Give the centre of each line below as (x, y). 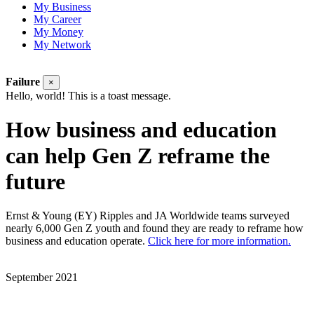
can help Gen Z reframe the (138, 156)
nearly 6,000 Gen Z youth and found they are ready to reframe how (155, 228)
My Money (59, 32)
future (35, 182)
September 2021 (42, 278)
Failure (23, 81)
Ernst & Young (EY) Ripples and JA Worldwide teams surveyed (148, 216)
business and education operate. (77, 241)
